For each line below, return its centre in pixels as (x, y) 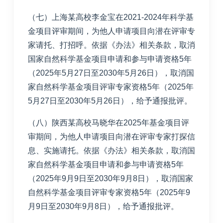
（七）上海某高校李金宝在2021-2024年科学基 (111, 17)
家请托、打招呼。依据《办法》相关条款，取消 (111, 45)
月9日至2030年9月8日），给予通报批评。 (103, 206)
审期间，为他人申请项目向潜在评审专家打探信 (111, 136)
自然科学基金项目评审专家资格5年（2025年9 (109, 192)
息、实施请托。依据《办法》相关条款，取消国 (111, 150)
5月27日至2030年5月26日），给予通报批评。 (110, 101)
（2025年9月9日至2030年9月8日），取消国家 (111, 178)
